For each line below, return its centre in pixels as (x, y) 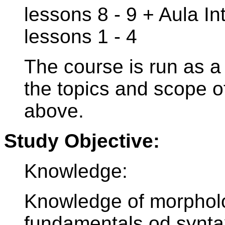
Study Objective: (82, 141)
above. (54, 111)
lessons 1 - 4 (81, 37)
